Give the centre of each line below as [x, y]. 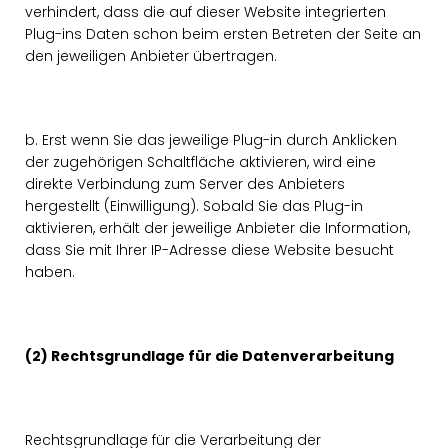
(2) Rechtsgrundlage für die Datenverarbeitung [209, 356]
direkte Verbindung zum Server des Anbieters [185, 184]
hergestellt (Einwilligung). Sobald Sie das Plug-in [194, 206]
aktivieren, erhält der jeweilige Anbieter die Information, [217, 228]
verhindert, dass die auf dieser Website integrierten [205, 12]
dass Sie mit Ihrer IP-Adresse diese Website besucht [209, 250]
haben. [50, 272]
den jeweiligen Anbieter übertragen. [151, 56]
